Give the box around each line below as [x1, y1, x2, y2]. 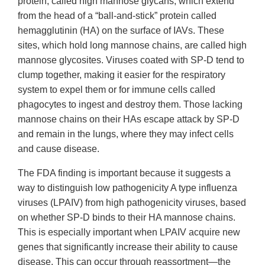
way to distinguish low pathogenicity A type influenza [18, 183, 237, 193]
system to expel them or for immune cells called [18, 85, 215, 95]
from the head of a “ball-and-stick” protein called [18, 11, 216, 21]
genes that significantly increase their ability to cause [18, 242, 238, 253]
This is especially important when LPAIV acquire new [18, 227, 240, 238]
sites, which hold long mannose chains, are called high [18, 40, 247, 51]
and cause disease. [18, 144, 99, 154]
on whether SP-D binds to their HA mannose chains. [18, 212, 235, 223]
